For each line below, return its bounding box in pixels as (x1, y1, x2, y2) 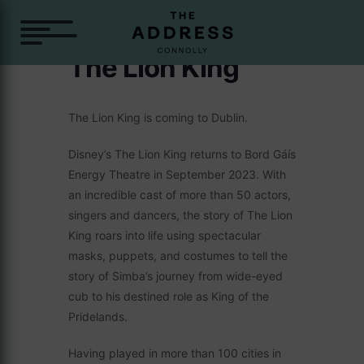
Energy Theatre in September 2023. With (68, 167, 286, 181)
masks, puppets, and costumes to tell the (68, 249, 288, 262)
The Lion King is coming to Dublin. (68, 110, 248, 124)
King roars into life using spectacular (68, 228, 261, 242)
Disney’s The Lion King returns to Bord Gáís (68, 147, 296, 161)
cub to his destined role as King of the (68, 289, 269, 303)
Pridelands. (68, 310, 128, 323)
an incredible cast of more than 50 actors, (68, 188, 291, 201)
